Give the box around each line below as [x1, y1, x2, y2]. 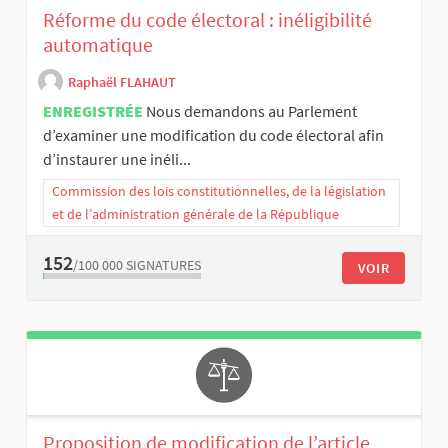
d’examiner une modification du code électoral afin [43, 124, 384, 145]
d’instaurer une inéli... [43, 148, 191, 169]
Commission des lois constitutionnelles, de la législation [52, 181, 386, 200]
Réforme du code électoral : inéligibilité [43, 6, 372, 32]
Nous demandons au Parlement [146, 100, 357, 121]
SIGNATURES [126, 256, 201, 275]
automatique [43, 31, 153, 57]
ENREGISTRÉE [43, 100, 143, 121]
